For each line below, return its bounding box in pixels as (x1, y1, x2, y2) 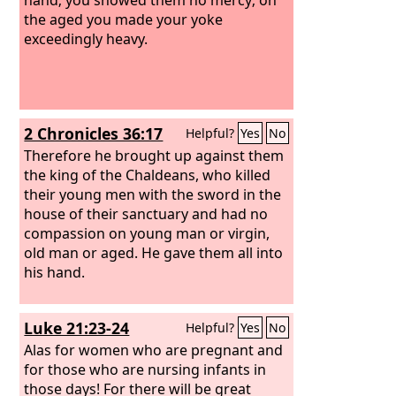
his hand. (24, 262, 86, 282)
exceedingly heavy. (24, 28, 148, 49)
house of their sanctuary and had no (24, 203, 269, 224)
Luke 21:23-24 (24, 317, 130, 339)
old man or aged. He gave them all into (24, 242, 284, 263)
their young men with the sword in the (24, 184, 282, 204)
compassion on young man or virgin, (24, 223, 270, 243)
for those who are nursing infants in (24, 359, 267, 379)
